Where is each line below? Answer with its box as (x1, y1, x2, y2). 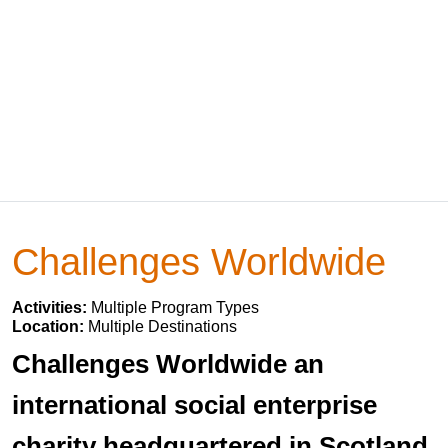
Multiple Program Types (91, 299, 259, 316)
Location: (12, 318, 88, 335)
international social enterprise (12, 390, 377, 420)
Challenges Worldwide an (12, 349, 324, 379)
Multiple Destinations (88, 318, 237, 335)
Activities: (12, 299, 91, 316)
